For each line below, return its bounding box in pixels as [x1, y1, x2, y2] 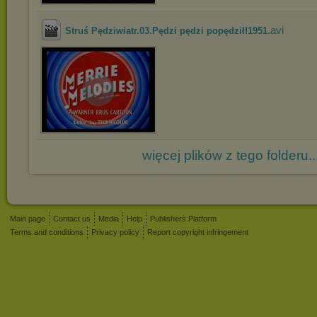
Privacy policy [91, 228, 139, 236]
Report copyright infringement [147, 228, 248, 236]
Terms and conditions [10, 228, 83, 236]
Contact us [53, 214, 91, 223]
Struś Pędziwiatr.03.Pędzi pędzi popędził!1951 [65, 25, 267, 36]
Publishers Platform [150, 214, 217, 223]
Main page [10, 214, 45, 223]
